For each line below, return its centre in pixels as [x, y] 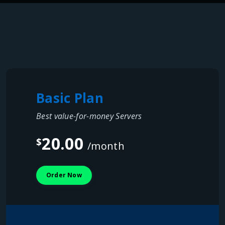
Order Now [64, 175]
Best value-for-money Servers [89, 116]
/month [106, 146]
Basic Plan [70, 98]
